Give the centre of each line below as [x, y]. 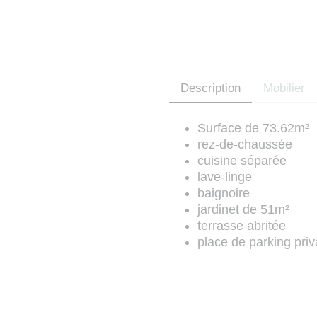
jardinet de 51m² [243, 209]
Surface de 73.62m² [253, 128]
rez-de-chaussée [245, 144]
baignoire [224, 193]
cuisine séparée [242, 161]
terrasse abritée [242, 226]
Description [211, 88]
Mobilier [284, 88]
